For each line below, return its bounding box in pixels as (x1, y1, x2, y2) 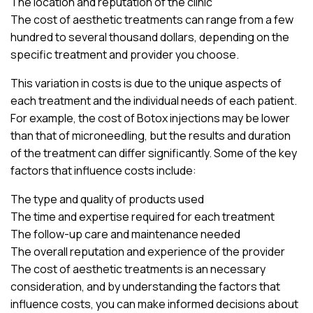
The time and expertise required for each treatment (10, 208, 275, 224)
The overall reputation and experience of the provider (10, 243, 285, 259)
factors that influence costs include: (10, 162, 196, 178)
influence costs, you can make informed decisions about (10, 296, 298, 312)
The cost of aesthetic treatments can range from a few (10, 11, 293, 27)
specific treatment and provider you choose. (10, 46, 239, 62)
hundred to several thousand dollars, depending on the (10, 29, 289, 45)
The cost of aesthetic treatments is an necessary (10, 261, 265, 277)
